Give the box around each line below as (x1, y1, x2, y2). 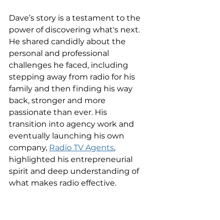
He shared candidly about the (9, 37, 128, 46)
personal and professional (9, 49, 111, 58)
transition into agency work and (9, 119, 136, 129)
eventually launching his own (9, 131, 126, 140)
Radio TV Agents (49, 143, 114, 152)
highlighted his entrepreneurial (9, 155, 135, 164)
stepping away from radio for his (9, 72, 137, 82)
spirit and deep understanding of (9, 166, 141, 176)
